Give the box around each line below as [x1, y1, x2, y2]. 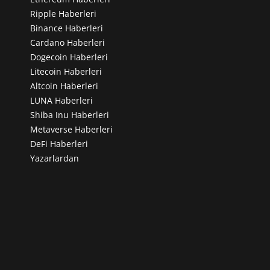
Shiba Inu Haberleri [30, 108, 110, 121]
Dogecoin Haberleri [30, 51, 108, 63]
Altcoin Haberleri [30, 80, 99, 92]
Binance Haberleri [30, 22, 104, 34]
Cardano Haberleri [30, 36, 105, 48]
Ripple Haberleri [30, 7, 97, 19]
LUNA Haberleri [30, 94, 93, 106]
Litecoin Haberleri [30, 65, 102, 77]
